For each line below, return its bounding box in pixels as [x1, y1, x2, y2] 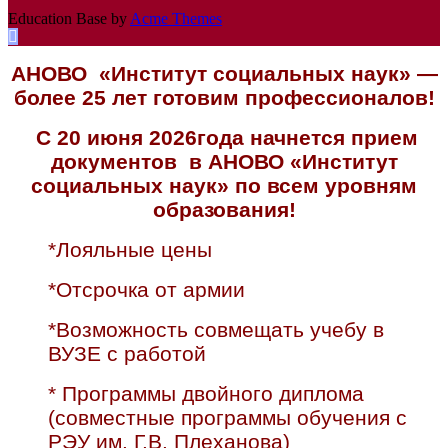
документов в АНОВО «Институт [50, 150, 398, 174]
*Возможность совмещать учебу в [48, 318, 390, 342]
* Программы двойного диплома [48, 382, 364, 406]
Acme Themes [130, 10, 222, 28]
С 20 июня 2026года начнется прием [36, 126, 418, 150]
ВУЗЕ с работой [48, 342, 206, 366]
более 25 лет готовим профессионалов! [13, 86, 435, 110]
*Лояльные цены [48, 238, 212, 262]
